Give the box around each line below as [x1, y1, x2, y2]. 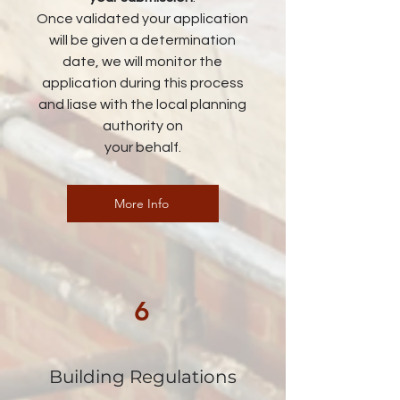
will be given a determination [49, 33, 236, 47]
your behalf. [104, 140, 181, 154]
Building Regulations [48, 366, 237, 387]
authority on [102, 119, 183, 133]
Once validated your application [37, 12, 248, 26]
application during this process [41, 76, 244, 90]
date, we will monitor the [62, 54, 222, 69]
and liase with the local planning [38, 97, 246, 112]
